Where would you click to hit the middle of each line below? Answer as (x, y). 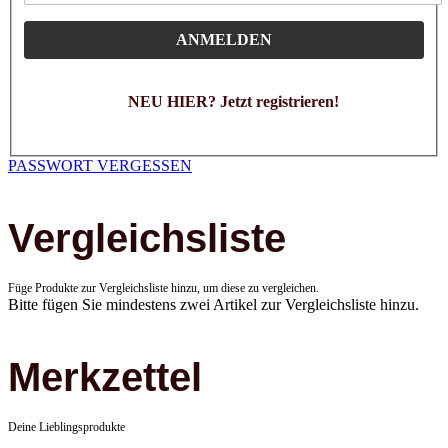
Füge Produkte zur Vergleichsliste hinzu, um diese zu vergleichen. (163, 287)
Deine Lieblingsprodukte (66, 426)
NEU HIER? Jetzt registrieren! (233, 102)
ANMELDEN (224, 40)
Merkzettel (105, 376)
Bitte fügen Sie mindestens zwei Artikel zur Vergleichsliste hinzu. (213, 304)
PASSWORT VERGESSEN (100, 166)
